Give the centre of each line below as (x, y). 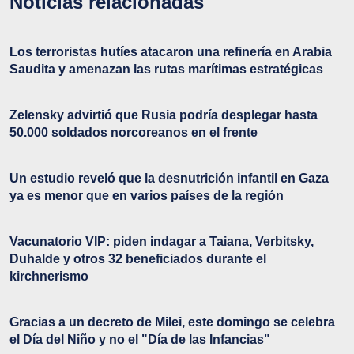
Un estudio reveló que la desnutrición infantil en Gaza (169, 178)
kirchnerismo (49, 276)
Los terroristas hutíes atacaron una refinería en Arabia (171, 51)
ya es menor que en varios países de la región (147, 195)
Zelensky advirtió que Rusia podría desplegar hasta (164, 115)
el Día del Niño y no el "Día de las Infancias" (140, 339)
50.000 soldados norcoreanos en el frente (134, 132)
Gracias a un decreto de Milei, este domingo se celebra (172, 322)
